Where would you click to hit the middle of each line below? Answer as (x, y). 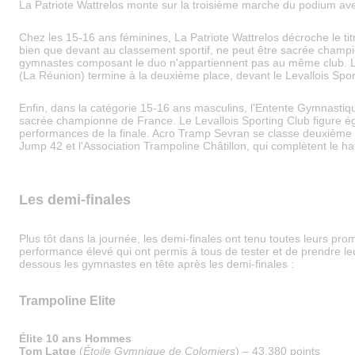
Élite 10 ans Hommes (75, 338)
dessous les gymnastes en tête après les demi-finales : (158, 264)
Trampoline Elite (69, 301)
